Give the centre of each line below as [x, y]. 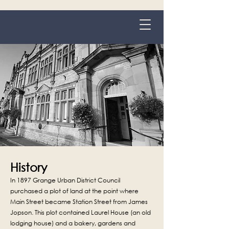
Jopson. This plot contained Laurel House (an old [81, 212]
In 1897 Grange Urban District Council [65, 180]
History [29, 167]
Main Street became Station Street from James [79, 202]
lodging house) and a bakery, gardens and [73, 223]
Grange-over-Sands [83, 36]
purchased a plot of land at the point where [74, 191]
